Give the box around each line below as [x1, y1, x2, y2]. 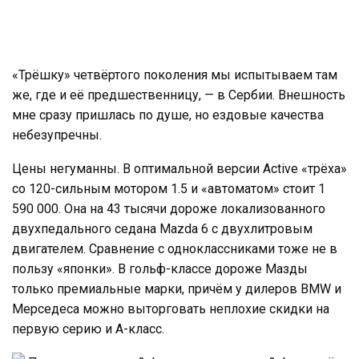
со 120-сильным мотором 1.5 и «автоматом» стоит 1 [12, 180, 325, 196]
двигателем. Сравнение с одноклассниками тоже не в [12, 240, 337, 256]
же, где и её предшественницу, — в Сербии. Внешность [12, 87, 345, 103]
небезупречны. [12, 127, 102, 143]
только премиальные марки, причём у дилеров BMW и [12, 280, 341, 296]
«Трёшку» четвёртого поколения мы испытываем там [12, 67, 337, 83]
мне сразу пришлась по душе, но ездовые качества [12, 107, 324, 123]
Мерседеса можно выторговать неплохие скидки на [12, 301, 329, 317]
